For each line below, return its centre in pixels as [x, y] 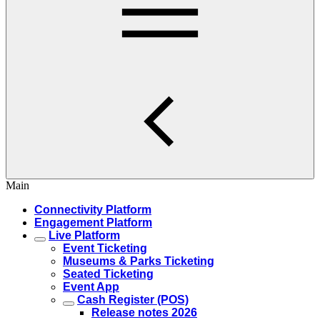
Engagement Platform [93, 222]
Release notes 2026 [144, 312]
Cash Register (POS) [133, 300]
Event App [91, 287]
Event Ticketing [105, 248]
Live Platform [84, 235]
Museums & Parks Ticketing [139, 261]
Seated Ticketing [108, 274]
